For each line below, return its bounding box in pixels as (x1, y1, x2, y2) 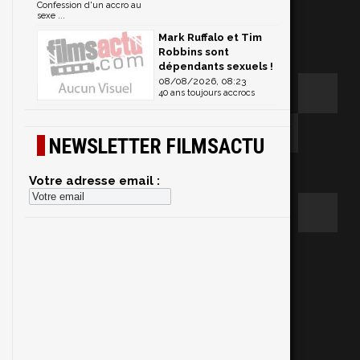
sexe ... (37, 10, 65, 21)
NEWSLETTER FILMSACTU (49, 133, 264, 158)
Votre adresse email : (29, 173, 160, 188)
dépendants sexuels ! (158, 60, 273, 72)
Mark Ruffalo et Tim (158, 31, 262, 43)
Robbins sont (158, 46, 229, 58)
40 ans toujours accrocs (158, 88, 255, 98)
